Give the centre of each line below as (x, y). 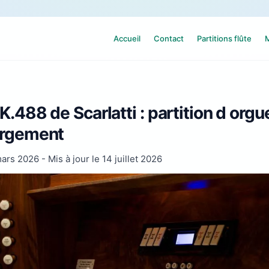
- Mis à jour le (71, 159)
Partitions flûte (224, 38)
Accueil (127, 38)
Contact (169, 38)
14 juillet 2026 (132, 159)
